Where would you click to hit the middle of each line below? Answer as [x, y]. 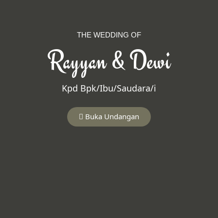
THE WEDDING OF [109, 35]
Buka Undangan [112, 116]
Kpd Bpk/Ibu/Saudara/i [109, 88]
